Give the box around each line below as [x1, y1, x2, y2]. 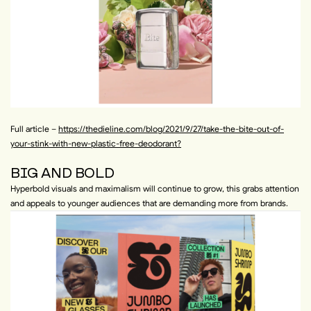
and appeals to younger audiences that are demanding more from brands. [10, 198, 288, 208]
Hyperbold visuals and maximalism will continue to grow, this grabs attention [10, 183, 299, 194]
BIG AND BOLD [10, 165, 115, 181]
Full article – [10, 124, 58, 135]
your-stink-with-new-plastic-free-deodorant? [10, 138, 181, 149]
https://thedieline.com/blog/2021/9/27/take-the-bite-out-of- [58, 124, 284, 135]
